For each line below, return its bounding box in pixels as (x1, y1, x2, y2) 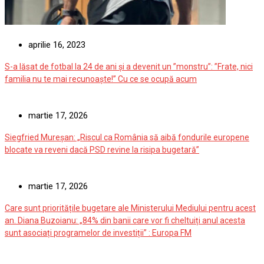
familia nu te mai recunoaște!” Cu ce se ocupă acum (5, 88, 197, 98)
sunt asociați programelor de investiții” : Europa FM (5, 242, 192, 252)
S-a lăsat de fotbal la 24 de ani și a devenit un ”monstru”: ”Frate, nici (5, 76, 253, 86)
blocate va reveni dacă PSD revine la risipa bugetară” (5, 159, 199, 169)
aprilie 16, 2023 (28, 54, 85, 65)
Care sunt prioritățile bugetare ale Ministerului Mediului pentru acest (5, 217, 256, 227)
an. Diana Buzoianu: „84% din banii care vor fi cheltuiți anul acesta (5, 230, 245, 240)
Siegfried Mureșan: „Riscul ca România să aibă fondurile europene (5, 147, 249, 157)
